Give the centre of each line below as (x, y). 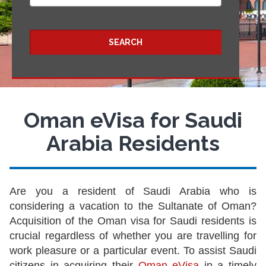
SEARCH (126, 42)
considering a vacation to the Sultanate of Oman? (133, 206)
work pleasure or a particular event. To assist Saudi (133, 251)
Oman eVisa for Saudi (133, 120)
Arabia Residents (133, 143)
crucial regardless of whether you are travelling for (133, 236)
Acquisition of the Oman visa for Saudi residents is (133, 221)
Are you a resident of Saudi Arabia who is (133, 191)
